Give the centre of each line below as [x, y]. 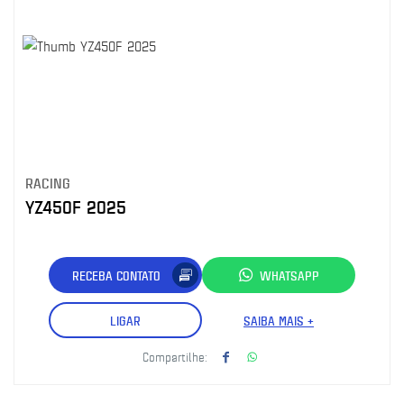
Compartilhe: [175, 356]
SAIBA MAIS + [279, 320]
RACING [48, 183]
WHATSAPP [289, 275]
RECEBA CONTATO [116, 275]
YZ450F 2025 [76, 207]
